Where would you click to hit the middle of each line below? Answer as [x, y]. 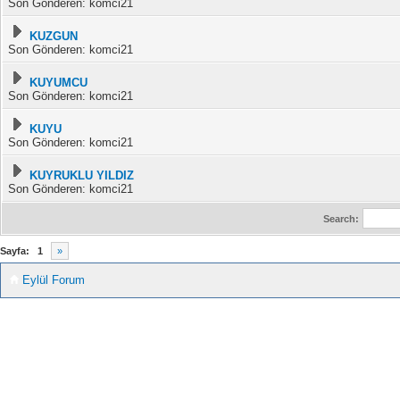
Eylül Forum [54, 280]
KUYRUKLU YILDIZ [82, 175]
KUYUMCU [58, 83]
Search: [341, 219]
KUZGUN [54, 36]
